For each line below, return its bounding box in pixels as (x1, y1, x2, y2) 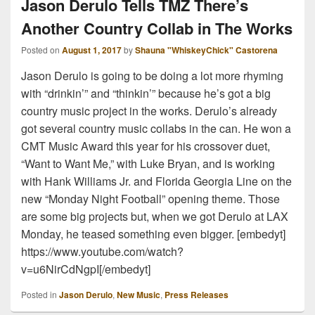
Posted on (21, 44, 62, 56)
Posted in (21, 288, 57, 301)
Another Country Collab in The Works (21, 17, 292, 40)
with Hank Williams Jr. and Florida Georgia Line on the (21, 173, 292, 190)
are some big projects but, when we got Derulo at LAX (21, 208, 288, 225)
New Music (117, 288, 160, 302)
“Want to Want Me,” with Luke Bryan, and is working (21, 155, 275, 172)
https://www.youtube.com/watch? (21, 243, 184, 260)
